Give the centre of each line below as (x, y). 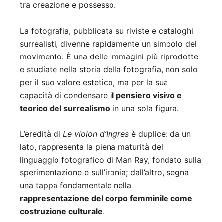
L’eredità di (41, 134)
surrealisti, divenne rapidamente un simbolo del (108, 44)
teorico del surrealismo (65, 108)
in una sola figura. (144, 108)
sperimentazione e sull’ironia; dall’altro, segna (104, 173)
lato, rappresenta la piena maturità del (91, 147)
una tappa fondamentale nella (76, 186)
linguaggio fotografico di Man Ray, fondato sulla (111, 160)
